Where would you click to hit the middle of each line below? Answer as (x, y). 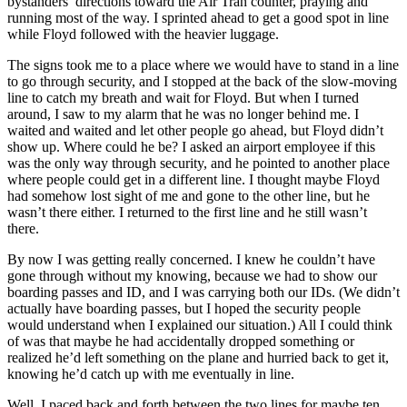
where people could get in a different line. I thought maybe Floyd (194, 179)
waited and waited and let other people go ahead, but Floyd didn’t (195, 130)
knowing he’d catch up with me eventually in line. (151, 374)
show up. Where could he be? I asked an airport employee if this (191, 147)
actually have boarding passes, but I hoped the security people (184, 308)
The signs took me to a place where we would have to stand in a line (203, 65)
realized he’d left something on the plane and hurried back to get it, (198, 357)
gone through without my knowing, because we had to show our (192, 276)
